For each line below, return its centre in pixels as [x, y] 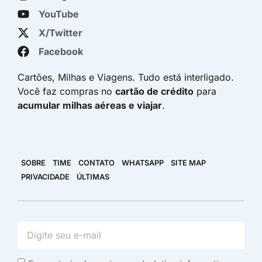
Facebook [61, 52]
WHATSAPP [143, 163]
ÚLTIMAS [93, 177]
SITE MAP [188, 163]
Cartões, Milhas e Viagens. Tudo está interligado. [126, 77]
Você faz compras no [66, 92]
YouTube [59, 14]
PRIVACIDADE [45, 177]
